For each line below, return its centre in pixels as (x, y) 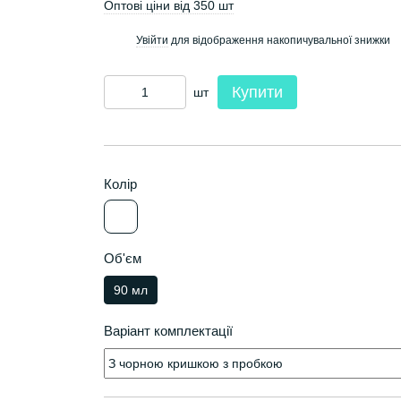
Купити (257, 92)
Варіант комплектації (168, 331)
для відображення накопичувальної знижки (279, 40)
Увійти (152, 40)
